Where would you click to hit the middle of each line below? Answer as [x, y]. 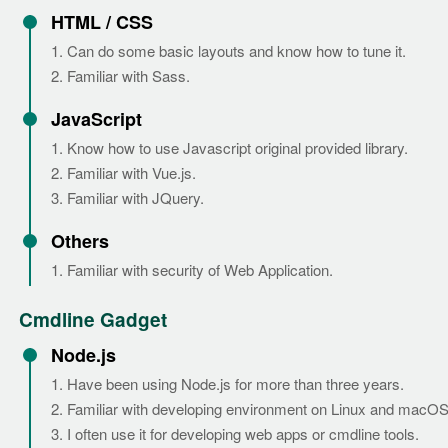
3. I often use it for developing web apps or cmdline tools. [235, 434]
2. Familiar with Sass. [120, 76]
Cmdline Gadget [93, 320]
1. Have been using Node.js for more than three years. [227, 384]
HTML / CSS [102, 22]
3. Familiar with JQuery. [127, 198]
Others [80, 241]
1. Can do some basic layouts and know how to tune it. [228, 51]
